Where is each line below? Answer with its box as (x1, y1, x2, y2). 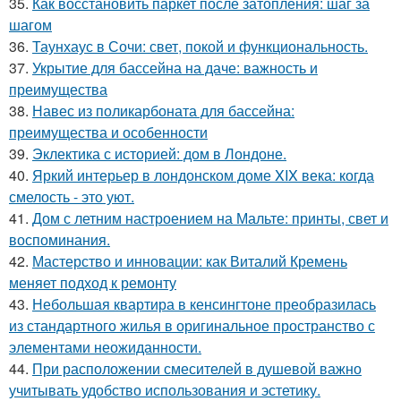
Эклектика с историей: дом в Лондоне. (32, 142, 286, 164)
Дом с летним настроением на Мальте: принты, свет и (32, 207, 388, 228)
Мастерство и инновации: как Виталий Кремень (32, 250, 347, 271)
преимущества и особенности (9, 121, 208, 142)
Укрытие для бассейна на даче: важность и (32, 56, 318, 78)
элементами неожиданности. (9, 336, 201, 357)
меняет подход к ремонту (9, 271, 176, 293)
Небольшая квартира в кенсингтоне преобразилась (32, 293, 376, 314)
